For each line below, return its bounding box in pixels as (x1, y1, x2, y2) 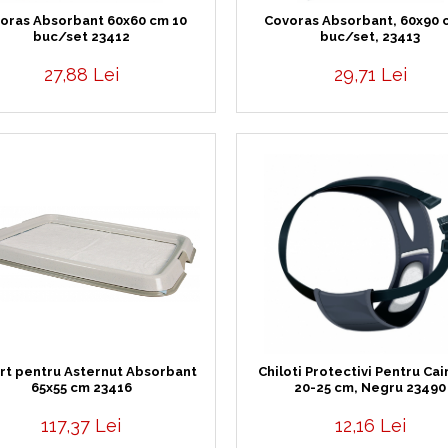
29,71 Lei (333, 64, 407, 85)
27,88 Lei (43, 64, 119, 85)
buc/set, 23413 (320, 29, 421, 44)
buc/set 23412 (32, 29, 130, 44)
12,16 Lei (334, 415, 406, 436)
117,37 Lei (41, 415, 122, 436)
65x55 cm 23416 (30, 380, 132, 395)
